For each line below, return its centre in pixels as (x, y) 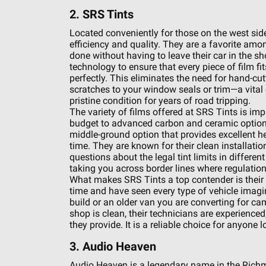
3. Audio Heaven (113, 246)
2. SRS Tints (101, 14)
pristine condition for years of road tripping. (160, 101)
